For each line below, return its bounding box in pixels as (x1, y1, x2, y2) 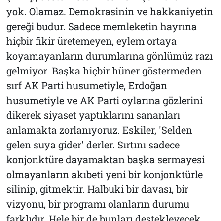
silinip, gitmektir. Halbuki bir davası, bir (6, 182, 188, 195)
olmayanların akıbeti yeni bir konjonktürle (6, 167, 203, 181)
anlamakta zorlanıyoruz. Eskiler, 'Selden (6, 123, 192, 136)
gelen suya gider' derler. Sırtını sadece (6, 138, 180, 151)
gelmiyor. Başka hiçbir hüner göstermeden (6, 64, 202, 77)
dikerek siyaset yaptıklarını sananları (6, 108, 180, 121)
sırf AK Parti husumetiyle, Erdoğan (6, 78, 167, 92)
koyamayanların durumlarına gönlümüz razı (6, 49, 213, 62)
